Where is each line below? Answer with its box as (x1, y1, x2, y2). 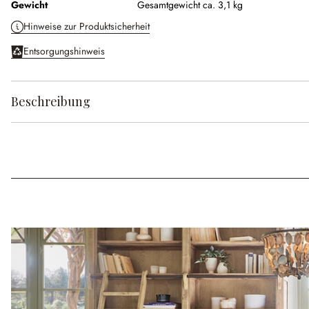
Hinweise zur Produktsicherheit (23, 19, 150, 34)
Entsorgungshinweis (23, 44, 105, 59)
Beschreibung (11, 93, 90, 110)
